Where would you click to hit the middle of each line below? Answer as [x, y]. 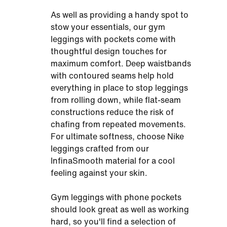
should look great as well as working [120, 210]
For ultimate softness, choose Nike [117, 137]
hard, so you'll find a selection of [113, 222]
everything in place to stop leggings [119, 88]
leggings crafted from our [100, 149]
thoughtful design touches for [109, 51]
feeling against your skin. [99, 173]
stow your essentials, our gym [108, 27]
